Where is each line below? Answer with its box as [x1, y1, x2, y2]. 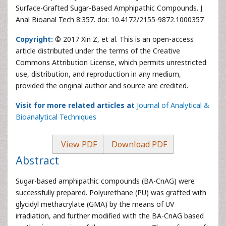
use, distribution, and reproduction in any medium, [16, 69, 181, 79]
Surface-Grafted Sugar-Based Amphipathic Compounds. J [16, 3, 202, 13]
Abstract [16, 153, 59, 167]
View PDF [59, 139, 97, 150]
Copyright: [16, 34, 53, 44]
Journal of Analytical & [137, 100, 209, 110]
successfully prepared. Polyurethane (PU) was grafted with [16, 188, 206, 197]
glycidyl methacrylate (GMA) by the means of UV [16, 199, 174, 209]
